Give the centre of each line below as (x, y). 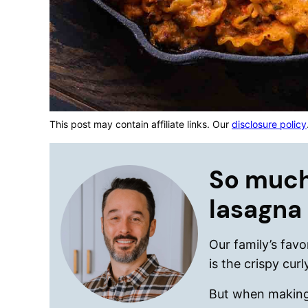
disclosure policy (269, 124)
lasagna (255, 209)
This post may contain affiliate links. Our (141, 124)
